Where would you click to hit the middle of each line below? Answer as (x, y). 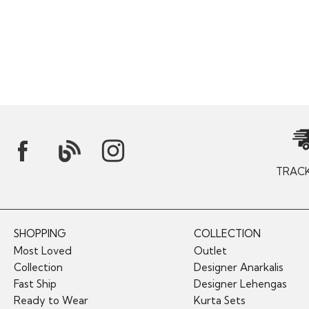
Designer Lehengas (240, 283)
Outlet (210, 250)
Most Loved (43, 250)
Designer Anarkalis (238, 267)
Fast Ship (35, 283)
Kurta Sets (219, 300)
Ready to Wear (51, 300)
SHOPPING (40, 233)
